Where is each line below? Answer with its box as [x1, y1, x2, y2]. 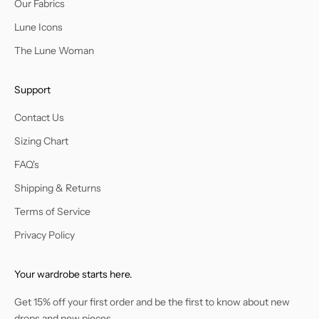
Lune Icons [14, 21, 63, 34]
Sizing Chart [14, 135, 68, 148]
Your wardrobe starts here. [14, 268, 132, 281]
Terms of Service [14, 205, 90, 219]
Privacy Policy [14, 229, 75, 242]
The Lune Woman [14, 44, 94, 58]
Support [14, 83, 51, 97]
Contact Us [14, 111, 64, 125]
